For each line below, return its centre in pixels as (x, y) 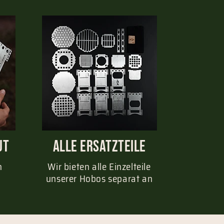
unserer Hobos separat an (99, 178)
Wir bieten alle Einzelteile (99, 166)
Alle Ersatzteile (99, 147)
